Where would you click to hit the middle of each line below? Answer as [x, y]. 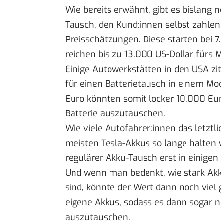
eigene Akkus [92, 203]
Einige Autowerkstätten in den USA [138, 69]
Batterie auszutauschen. [115, 114]
